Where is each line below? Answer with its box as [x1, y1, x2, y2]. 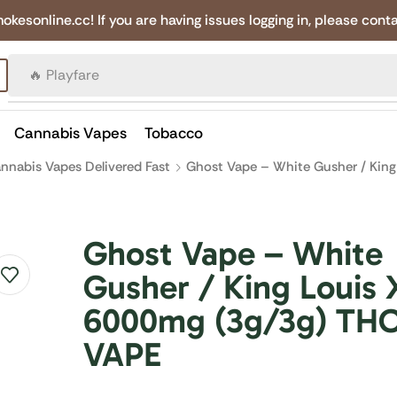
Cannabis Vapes [14, 123, 127, 143]
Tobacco [144, 123, 203, 143]
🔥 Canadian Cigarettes [28, 66, 180, 85]
